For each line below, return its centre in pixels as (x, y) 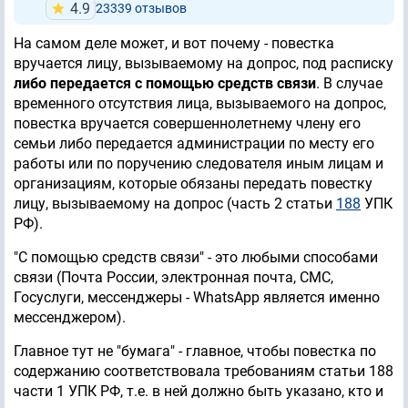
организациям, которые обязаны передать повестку (193, 184)
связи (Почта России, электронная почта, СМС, (173, 278)
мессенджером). (70, 318)
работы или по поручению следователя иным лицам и (199, 164)
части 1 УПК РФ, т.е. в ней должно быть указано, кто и (199, 392)
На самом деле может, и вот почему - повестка (174, 44)
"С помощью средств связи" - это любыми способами (196, 258)
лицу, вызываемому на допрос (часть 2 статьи (175, 204)
